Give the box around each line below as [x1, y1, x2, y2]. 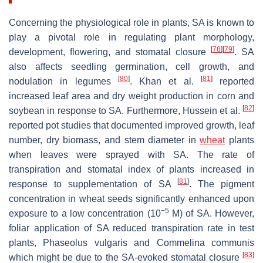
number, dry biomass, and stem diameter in [9, 135, 200, 146]
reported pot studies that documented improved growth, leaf [9, 120, 254, 131]
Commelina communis [156, 238, 255, 248]
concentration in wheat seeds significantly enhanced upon [9, 194, 254, 204]
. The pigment [188, 179, 255, 190]
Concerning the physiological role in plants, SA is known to [9, 18, 254, 28]
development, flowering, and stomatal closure [9, 47, 211, 58]
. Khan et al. [129, 76, 201, 87]
